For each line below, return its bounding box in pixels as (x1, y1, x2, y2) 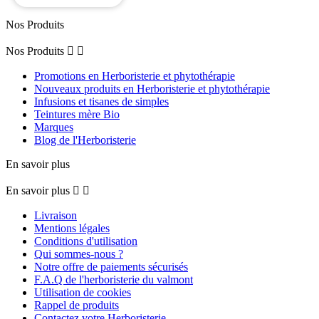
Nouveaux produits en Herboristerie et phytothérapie (34, 82, 270, 95)
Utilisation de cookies (34, 286, 131, 298)
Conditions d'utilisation (34, 234, 137, 247)
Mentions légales (34, 221, 110, 234)
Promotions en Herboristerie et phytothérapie (34, 69, 235, 82)
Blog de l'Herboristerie (34, 133, 136, 146)
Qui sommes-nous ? (34, 247, 123, 260)
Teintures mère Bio (34, 108, 120, 120)
